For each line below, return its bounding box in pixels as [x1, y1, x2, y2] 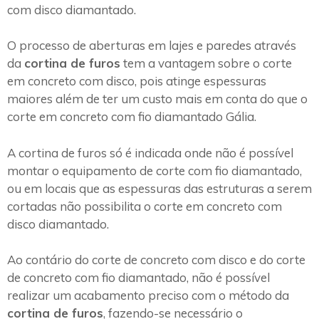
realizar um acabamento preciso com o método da [7, 288, 289, 303]
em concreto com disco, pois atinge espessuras [7, 73, 266, 89]
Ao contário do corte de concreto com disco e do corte [7, 252, 305, 268]
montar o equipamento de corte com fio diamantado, [7, 162, 302, 178]
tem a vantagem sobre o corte [120, 56, 292, 71]
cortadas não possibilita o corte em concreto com [7, 198, 282, 214]
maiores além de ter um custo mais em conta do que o [7, 91, 308, 107]
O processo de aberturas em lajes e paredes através [7, 38, 296, 53]
